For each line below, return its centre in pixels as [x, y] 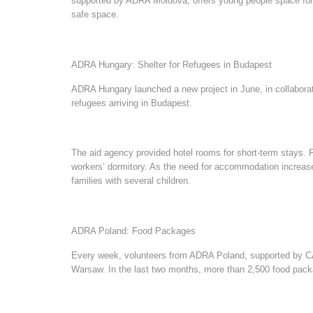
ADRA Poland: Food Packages [133, 231]
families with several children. [131, 181]
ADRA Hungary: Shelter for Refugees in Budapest [172, 64]
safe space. [95, 15]
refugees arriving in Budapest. [132, 103]
